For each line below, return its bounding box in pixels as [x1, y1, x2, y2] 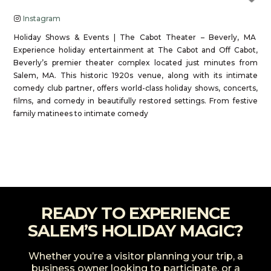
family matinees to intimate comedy [13, 109, 149, 119]
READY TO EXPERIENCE [41, 203, 230, 224]
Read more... [112, 133, 160, 143]
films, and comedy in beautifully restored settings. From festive [13, 96, 258, 106]
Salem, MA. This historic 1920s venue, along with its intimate [13, 71, 258, 80]
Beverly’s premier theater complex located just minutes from [13, 58, 258, 68]
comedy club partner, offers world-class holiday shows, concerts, [13, 83, 258, 93]
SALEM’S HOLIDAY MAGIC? [28, 221, 243, 241]
